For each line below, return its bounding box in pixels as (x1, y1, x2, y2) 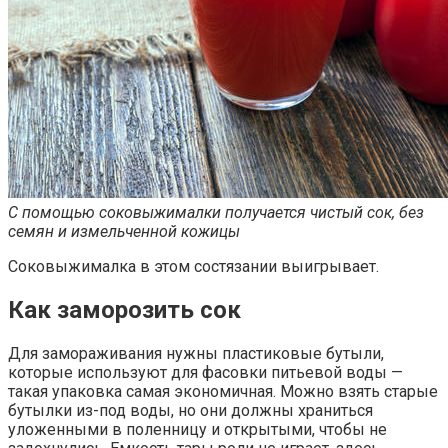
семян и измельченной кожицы (8, 222, 240, 242)
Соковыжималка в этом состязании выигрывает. (8, 257, 379, 277)
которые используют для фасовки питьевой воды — (8, 363, 403, 383)
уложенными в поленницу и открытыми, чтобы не (8, 420, 387, 440)
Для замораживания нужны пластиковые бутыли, (8, 344, 384, 364)
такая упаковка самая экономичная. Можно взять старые (8, 382, 438, 402)
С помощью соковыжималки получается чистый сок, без (8, 203, 424, 223)
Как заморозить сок (8, 296, 241, 325)
